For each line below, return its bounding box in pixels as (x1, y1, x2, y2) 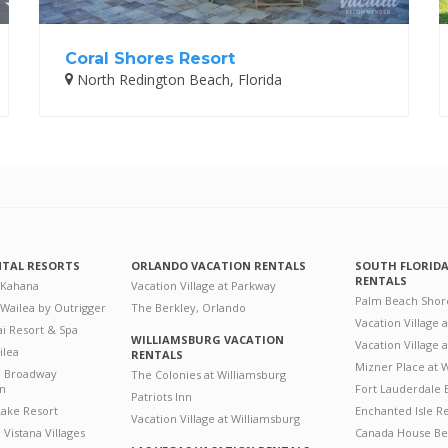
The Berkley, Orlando (130, 299, 246, 315)
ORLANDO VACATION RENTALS (130, 257, 306, 273)
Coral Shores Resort (65, 48, 235, 68)
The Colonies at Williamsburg (130, 366, 286, 382)
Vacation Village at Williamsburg (130, 410, 300, 426)
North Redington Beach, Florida (73, 69, 282, 89)
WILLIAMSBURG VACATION (130, 331, 284, 347)
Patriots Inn (130, 388, 192, 404)
